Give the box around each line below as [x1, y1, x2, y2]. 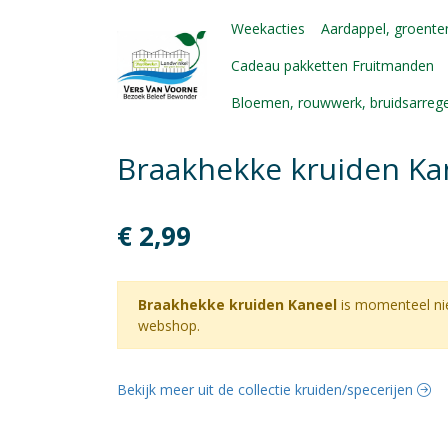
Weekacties [231, 19, 306, 38]
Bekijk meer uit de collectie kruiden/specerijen [117, 380, 417, 399]
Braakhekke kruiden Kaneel [138, 295, 341, 314]
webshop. [138, 316, 200, 335]
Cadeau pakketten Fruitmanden [231, 56, 435, 75]
